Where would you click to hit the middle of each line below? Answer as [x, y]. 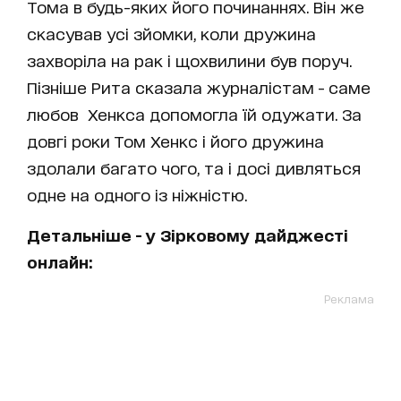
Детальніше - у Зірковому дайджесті [188, 235]
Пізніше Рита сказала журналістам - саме [199, 87]
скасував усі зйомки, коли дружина [171, 34]
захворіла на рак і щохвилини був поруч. [189, 60]
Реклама [349, 299]
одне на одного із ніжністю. [137, 195]
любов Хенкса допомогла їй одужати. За [194, 114]
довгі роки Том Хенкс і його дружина [175, 141]
